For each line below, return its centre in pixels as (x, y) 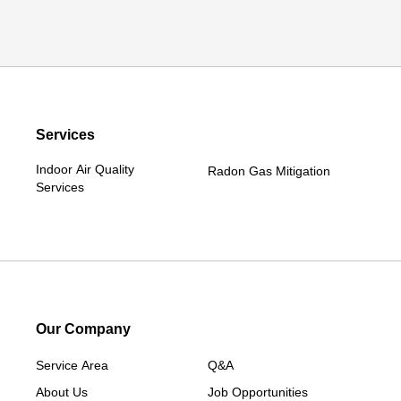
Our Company (83, 328)
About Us (62, 392)
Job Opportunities (258, 392)
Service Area (72, 365)
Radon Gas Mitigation (269, 171)
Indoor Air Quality (85, 169)
